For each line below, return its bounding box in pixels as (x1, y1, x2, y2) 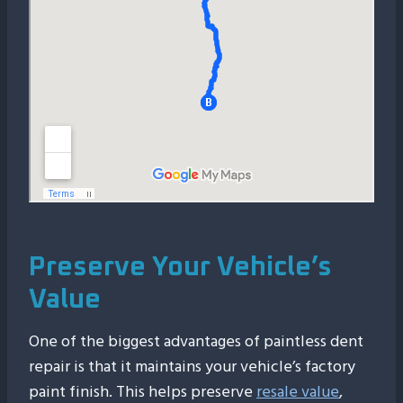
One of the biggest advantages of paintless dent (29, 328, 363, 354)
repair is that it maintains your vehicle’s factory (29, 354, 355, 380)
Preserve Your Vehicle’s (29, 254, 332, 281)
